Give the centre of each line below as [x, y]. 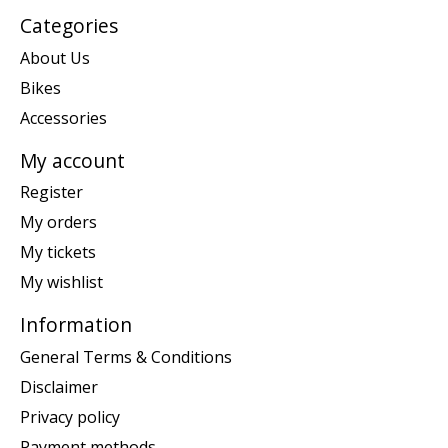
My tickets [58, 252]
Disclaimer [59, 386]
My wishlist [61, 282]
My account [72, 160]
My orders [58, 222]
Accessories [63, 117]
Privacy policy [70, 416]
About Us [55, 57]
